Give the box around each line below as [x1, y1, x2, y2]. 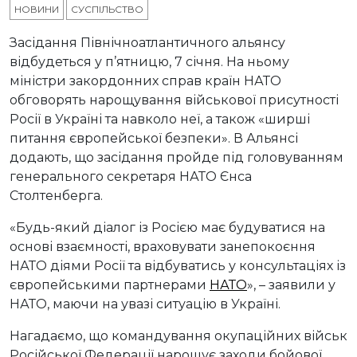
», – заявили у [247, 277, 335, 293]
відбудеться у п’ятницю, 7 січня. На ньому [10, 54, 289, 70]
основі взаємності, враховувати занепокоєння [10, 239, 316, 255]
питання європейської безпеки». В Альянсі [10, 131, 298, 147]
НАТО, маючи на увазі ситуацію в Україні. [10, 296, 280, 312]
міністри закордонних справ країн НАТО [10, 73, 281, 89]
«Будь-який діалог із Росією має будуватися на [10, 220, 325, 236]
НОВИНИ [14, 3, 59, 16]
